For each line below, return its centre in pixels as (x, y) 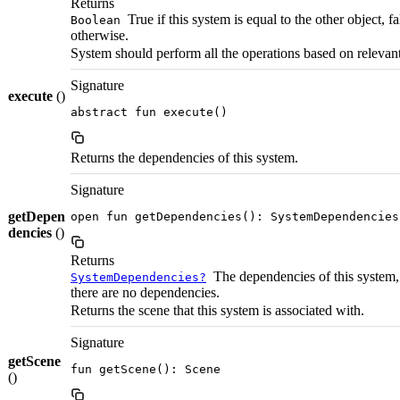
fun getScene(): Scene (146, 370)
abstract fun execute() (149, 112)
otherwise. (100, 36)
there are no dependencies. (145, 293)
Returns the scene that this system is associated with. (217, 311)
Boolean (96, 21)
